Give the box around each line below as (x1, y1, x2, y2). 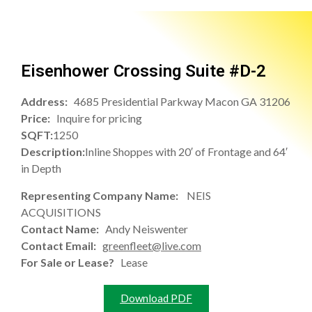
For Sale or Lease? (21, 255, 120, 269)
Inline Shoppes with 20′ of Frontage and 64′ (85, 145, 288, 159)
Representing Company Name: (21, 188, 187, 202)
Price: (21, 111, 56, 125)
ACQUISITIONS (21, 205, 101, 219)
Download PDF (120, 291, 192, 304)
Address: (21, 95, 74, 109)
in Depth (21, 162, 61, 175)
